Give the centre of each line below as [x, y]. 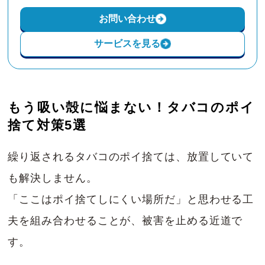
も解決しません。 [53, 178]
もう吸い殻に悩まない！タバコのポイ [131, 107]
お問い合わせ [127, 18]
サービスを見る [127, 43]
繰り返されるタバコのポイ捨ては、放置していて [131, 156]
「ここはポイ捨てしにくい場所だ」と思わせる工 [131, 199]
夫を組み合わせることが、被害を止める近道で [125, 220]
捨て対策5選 [47, 125]
